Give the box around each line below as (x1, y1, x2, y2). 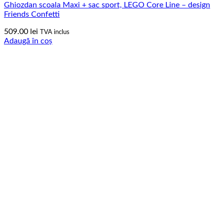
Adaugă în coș (4, 37, 52, 45)
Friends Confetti (4, 10, 60, 18)
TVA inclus (40, 28, 70, 36)
